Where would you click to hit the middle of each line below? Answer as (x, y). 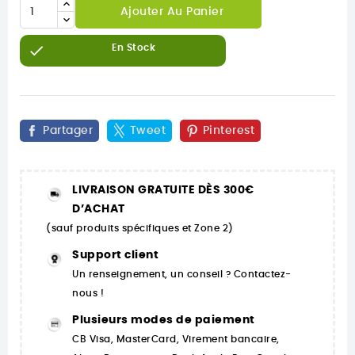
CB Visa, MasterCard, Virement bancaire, (176, 340)
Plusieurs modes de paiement (164, 321)
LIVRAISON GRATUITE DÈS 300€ (163, 191)
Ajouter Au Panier (172, 12)
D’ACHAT (99, 210)
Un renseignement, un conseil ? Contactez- (182, 275)
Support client (115, 256)
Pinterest (228, 131)
